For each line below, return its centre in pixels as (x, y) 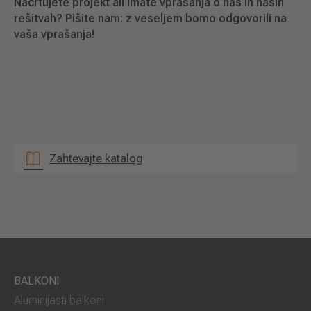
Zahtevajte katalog (96, 158)
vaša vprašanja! (54, 34)
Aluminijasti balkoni (59, 300)
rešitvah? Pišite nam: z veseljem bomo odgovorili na (150, 18)
